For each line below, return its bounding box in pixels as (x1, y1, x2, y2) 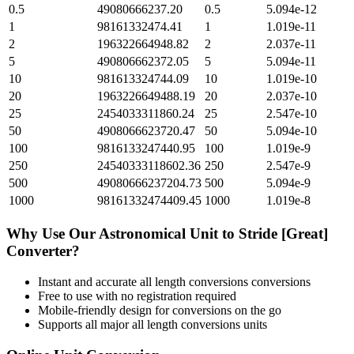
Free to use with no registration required (38, 288, 236, 303)
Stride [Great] (239, 225, 328, 243)
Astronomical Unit (99, 225, 218, 243)
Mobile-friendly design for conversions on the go (38, 303, 281, 317)
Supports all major (38, 317, 132, 331)
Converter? (6, 243, 80, 260)
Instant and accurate (38, 274, 140, 288)
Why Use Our (6, 225, 99, 243)
